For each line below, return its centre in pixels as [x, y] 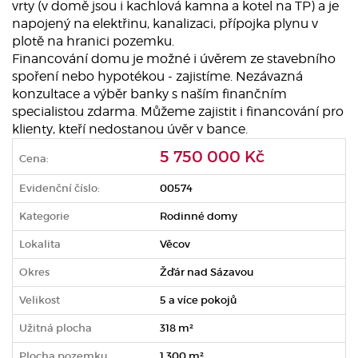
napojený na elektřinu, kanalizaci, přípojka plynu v [165, 23]
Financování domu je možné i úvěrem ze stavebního [174, 58]
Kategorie [44, 216]
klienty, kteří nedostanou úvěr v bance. [130, 129]
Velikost [40, 300]
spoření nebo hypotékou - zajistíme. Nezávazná [157, 76]
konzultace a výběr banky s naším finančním [149, 93]
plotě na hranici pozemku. [93, 41]
